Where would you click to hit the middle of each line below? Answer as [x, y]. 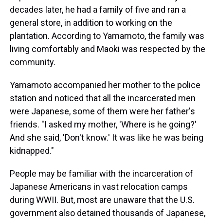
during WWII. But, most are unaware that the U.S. [102, 200]
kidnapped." [32, 151]
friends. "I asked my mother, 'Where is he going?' [103, 124]
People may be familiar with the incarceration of [101, 173]
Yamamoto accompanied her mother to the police [105, 85]
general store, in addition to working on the [91, 23]
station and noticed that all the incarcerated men [103, 98]
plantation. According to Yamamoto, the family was [107, 36]
